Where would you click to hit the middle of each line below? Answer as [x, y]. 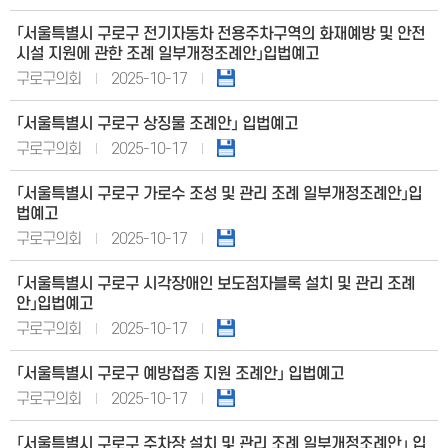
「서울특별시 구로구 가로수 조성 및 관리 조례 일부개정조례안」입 [219, 194]
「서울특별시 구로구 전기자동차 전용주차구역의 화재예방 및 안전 [220, 34]
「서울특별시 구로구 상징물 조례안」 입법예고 [157, 124]
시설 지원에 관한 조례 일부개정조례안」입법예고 [167, 54]
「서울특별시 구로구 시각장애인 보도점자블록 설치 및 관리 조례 [215, 284]
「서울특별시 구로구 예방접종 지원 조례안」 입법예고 [180, 374]
